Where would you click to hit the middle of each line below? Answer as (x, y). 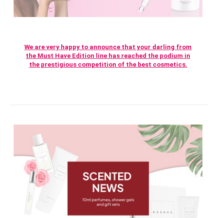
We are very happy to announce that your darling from (108, 47)
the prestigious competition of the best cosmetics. (108, 64)
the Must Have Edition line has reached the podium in (108, 55)
